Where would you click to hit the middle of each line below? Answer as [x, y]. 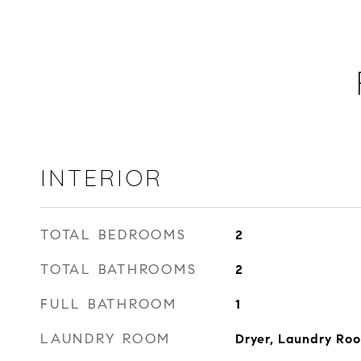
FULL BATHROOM [109, 304]
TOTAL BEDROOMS [114, 235]
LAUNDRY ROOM [106, 339]
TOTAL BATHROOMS [119, 270]
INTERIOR [102, 177]
